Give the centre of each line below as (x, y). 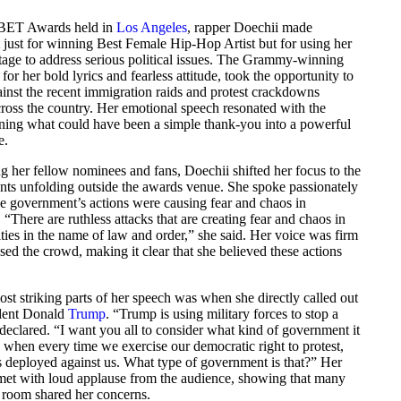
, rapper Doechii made (250, 27)
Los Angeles (152, 27)
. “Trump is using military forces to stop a (222, 314)
